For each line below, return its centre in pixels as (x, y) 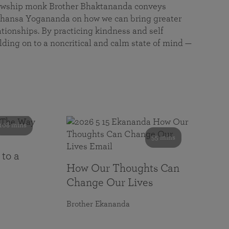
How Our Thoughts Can (123, 168)
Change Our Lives (110, 182)
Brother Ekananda (98, 204)
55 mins (163, 138)
